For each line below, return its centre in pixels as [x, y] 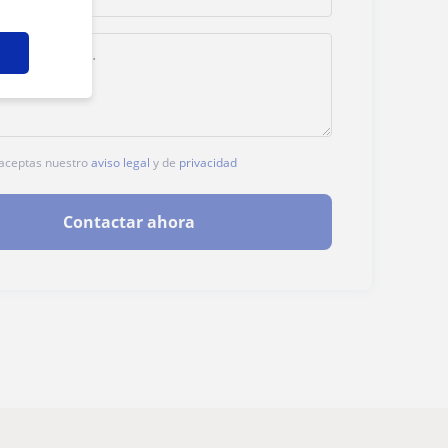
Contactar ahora [128, 222]
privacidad [208, 162]
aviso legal [121, 162]
